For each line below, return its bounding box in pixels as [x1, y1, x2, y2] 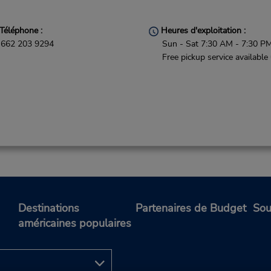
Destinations [18, 201, 79, 216]
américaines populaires [18, 216, 131, 231]
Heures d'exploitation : [158, 25, 246, 36]
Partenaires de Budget [135, 201, 246, 216]
